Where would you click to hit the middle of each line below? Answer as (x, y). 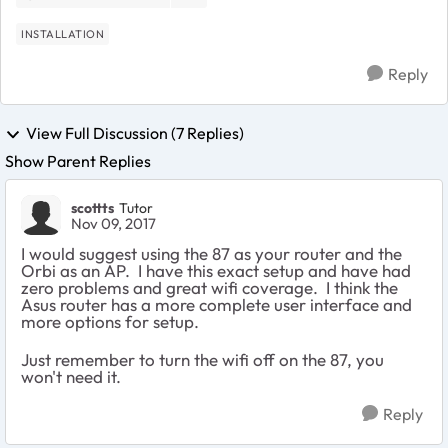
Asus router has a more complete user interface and (216, 305)
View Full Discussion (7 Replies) (135, 132)
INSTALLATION (62, 33)
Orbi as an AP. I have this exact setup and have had (216, 271)
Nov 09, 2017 (113, 224)
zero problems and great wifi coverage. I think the (209, 288)
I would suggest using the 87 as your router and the (211, 254)
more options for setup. (110, 322)
